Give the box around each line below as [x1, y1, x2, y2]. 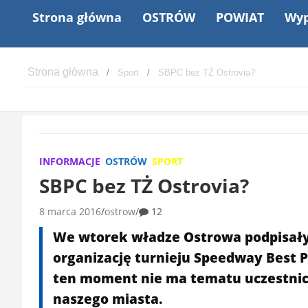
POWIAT [216, 8, 264, 25]
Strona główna [32, 8, 122, 25]
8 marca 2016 [39, 204, 101, 218]
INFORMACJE [39, 154, 100, 168]
